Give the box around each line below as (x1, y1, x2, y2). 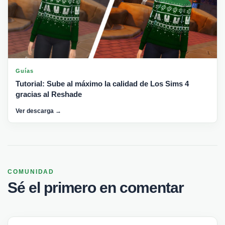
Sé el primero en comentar (8, 179, 184, 196)
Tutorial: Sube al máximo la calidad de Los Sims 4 (16, 79, 189, 88)
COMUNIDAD (8, 168, 55, 176)
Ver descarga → (16, 107, 61, 115)
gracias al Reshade (16, 90, 82, 99)
